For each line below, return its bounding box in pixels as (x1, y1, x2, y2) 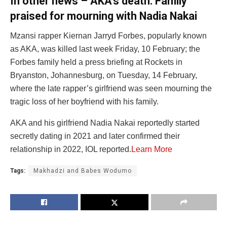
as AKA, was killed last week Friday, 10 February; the (10, 44, 200, 53)
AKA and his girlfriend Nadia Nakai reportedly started (10, 118, 200, 127)
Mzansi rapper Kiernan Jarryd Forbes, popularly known (10, 31, 207, 40)
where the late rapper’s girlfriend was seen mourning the (10, 84, 212, 93)
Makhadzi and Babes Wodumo (33, 167, 132, 174)
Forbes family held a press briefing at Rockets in (10, 57, 182, 66)
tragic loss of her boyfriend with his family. (10, 97, 159, 106)
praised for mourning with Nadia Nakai (10, 9, 197, 22)
